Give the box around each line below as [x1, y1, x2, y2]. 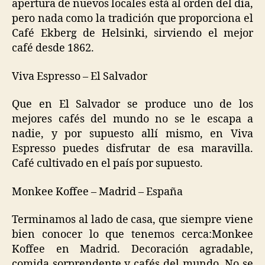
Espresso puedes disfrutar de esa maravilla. [12, 142, 253, 156]
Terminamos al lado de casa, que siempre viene [12, 213, 253, 227]
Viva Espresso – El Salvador [12, 69, 147, 83]
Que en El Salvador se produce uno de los [12, 98, 253, 112]
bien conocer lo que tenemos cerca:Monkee [12, 228, 253, 242]
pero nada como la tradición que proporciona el [12, 12, 253, 26]
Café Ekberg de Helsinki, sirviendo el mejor [12, 27, 253, 41]
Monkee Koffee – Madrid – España [12, 185, 183, 199]
